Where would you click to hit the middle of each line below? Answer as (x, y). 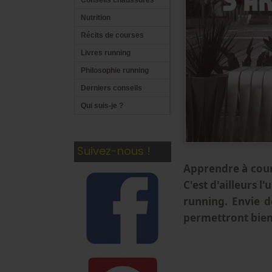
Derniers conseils (111, 88)
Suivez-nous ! (112, 151)
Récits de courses (112, 35)
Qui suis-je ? (102, 106)
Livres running (106, 53)
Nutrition (96, 18)
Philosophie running (115, 70)
